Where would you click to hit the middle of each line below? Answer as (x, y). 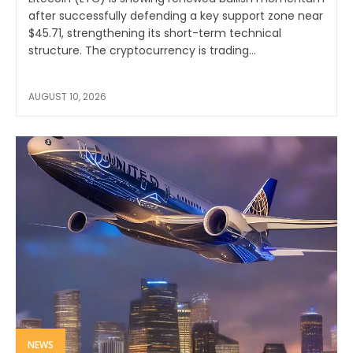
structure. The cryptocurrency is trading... (142, 51)
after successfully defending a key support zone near (176, 16)
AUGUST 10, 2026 (67, 97)
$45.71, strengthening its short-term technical (155, 33)
